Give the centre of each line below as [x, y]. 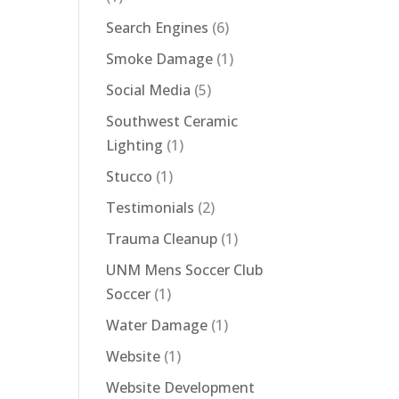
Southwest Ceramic [172, 121]
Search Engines [158, 28]
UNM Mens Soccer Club [185, 270]
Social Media [149, 90]
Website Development [181, 387]
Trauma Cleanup [162, 239]
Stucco [130, 176]
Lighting [135, 145]
